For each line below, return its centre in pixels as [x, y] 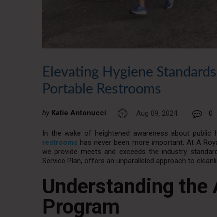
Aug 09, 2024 [157, 113]
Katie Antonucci [79, 113]
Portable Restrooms [102, 90]
